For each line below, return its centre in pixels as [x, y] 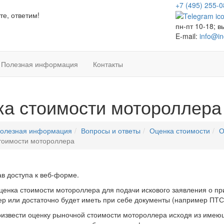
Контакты [108, 64]
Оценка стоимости [180, 131]
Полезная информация [39, 64]
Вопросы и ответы [111, 131]
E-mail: [187, 36]
